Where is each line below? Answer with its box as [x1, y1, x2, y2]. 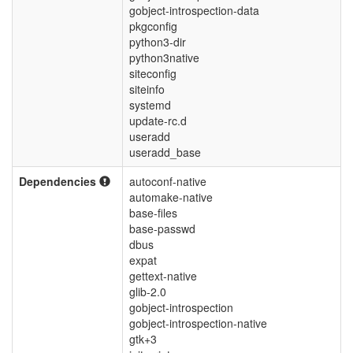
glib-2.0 [129, 284, 166, 299]
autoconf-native [129, 173, 206, 189]
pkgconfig [129, 18, 177, 34]
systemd [129, 97, 171, 113]
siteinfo [129, 81, 165, 97]
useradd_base [129, 144, 201, 160]
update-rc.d [129, 113, 187, 128]
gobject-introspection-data [129, 2, 259, 18]
